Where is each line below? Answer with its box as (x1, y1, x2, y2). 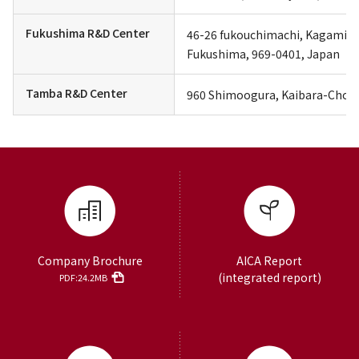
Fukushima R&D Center (26, 25, 150, 41)
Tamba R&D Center (26, 85, 127, 101)
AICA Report (236, 252, 302, 268)
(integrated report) (217, 269, 321, 285)
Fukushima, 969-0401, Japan (187, 46, 340, 62)
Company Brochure (37, 252, 143, 268)
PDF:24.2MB (58, 271, 107, 284)
